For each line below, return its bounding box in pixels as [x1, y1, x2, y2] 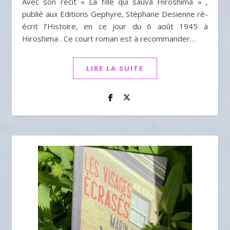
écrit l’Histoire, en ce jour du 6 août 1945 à [22, 21, 208, 31]
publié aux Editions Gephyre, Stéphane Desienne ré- [22, 9, 208, 19]
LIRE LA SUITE [86, 64, 144, 73]
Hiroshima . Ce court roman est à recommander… [22, 33, 196, 44]
